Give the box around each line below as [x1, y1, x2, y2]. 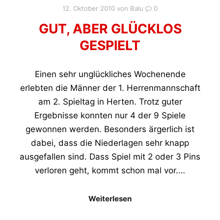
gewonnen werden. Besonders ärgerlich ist [26, 124, 194, 134]
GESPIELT [80, 37, 140, 54]
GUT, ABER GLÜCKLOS [38, 21, 182, 37]
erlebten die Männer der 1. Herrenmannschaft [20, 83, 200, 93]
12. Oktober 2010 [62, 4, 115, 12]
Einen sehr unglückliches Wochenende [34, 69, 186, 79]
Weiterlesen [88, 193, 132, 203]
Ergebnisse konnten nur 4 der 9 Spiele [34, 110, 186, 120]
